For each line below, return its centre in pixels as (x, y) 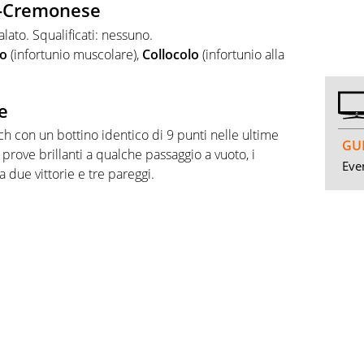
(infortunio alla (242, 54)
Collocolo (171, 54)
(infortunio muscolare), (75, 54)
